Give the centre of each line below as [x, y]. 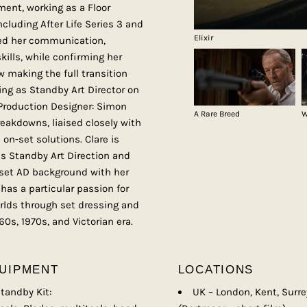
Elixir [203, 38]
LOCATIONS [216, 270]
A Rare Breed [217, 113]
